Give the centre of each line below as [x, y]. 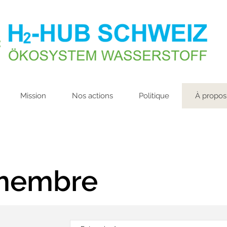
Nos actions [92, 96]
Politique [154, 96]
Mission [33, 96]
